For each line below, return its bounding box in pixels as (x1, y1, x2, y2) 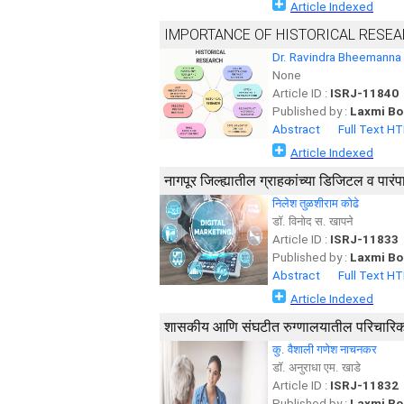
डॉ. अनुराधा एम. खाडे (272, 361, 361, 374)
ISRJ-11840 (330, 87, 399, 100)
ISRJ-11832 (330, 379, 399, 392)
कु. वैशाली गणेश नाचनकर (272, 343, 377, 356)
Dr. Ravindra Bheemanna (272, 50, 401, 64)
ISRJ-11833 (330, 233, 399, 246)
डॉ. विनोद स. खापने (272, 215, 353, 228)
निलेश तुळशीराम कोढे (272, 197, 359, 210)
